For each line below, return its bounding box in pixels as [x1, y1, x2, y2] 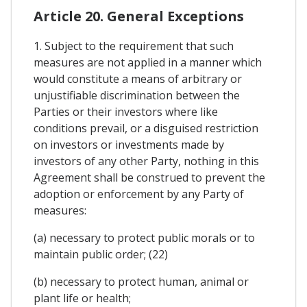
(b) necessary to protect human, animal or [34, 273, 249, 289]
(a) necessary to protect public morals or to [34, 230, 255, 245]
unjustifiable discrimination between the [34, 87, 240, 103]
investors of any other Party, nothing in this [34, 153, 259, 169]
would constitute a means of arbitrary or [34, 71, 242, 86]
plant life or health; [34, 290, 131, 306]
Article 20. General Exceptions [34, 6, 244, 25]
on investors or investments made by [34, 136, 224, 152]
